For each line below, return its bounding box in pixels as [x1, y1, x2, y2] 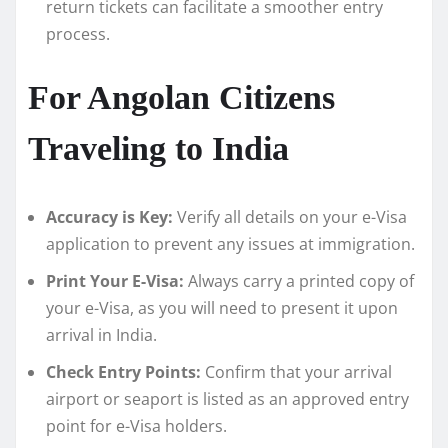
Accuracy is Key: [46, 205, 173, 228]
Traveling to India [28, 129, 289, 167]
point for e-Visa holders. [46, 414, 227, 437]
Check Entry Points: [46, 360, 201, 383]
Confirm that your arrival [201, 360, 392, 383]
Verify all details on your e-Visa [173, 205, 407, 228]
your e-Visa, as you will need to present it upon [46, 296, 398, 319]
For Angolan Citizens [28, 78, 335, 116]
